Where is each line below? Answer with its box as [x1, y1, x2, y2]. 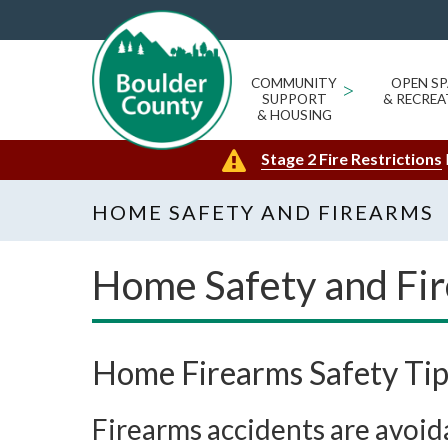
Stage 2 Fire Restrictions [261, 149, 442, 168]
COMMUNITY [251, 75, 337, 91]
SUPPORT [261, 91, 327, 107]
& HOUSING [256, 107, 332, 123]
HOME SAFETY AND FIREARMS [92, 200, 434, 224]
